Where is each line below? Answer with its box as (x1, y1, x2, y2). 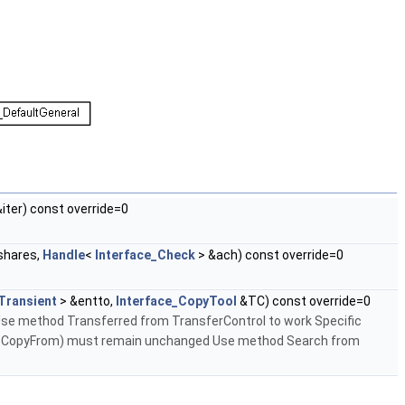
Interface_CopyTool (116, 294, 237, 309)
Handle (42, 248, 85, 263)
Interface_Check (95, 248, 195, 263)
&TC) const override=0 (237, 294, 371, 309)
